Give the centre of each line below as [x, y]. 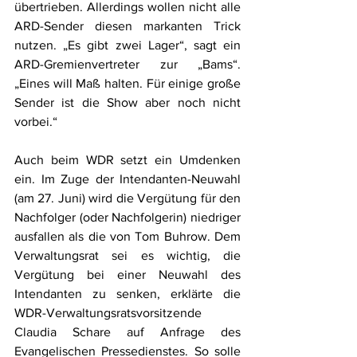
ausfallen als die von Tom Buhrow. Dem [127, 236]
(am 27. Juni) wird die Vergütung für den [127, 198]
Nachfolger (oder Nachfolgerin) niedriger [127, 217]
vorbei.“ [36, 121]
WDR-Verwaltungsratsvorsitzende [108, 312]
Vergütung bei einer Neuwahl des [127, 274]
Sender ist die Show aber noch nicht [127, 102]
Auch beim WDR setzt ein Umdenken [127, 159]
